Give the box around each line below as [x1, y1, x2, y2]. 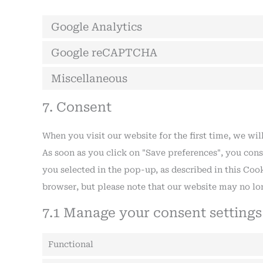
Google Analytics [51, 21, 142, 33]
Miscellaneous [51, 72, 127, 85]
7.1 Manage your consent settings [42, 205, 262, 221]
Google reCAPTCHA [51, 46, 157, 59]
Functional [48, 240, 93, 249]
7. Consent [42, 100, 112, 115]
